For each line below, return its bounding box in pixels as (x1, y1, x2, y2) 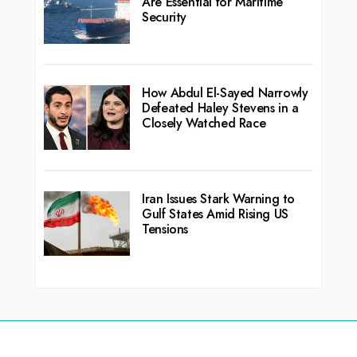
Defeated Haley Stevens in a (142, 99, 299, 118)
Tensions (142, 220, 188, 239)
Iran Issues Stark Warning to (142, 190, 295, 209)
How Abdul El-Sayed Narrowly (142, 84, 308, 103)
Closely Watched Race (142, 114, 266, 133)
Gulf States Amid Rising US (142, 205, 288, 224)
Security (142, 7, 186, 26)
